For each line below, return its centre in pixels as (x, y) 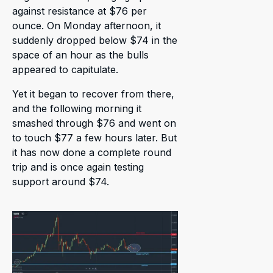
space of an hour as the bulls (80, 55)
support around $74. (61, 181)
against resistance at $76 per (80, 11)
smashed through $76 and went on (94, 123)
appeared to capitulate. (65, 69)
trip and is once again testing (78, 167)
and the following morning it (77, 108)
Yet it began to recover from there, (93, 94)
